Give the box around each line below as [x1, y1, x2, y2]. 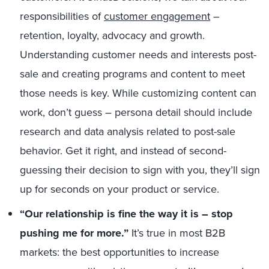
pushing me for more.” [20, 225, 131, 241]
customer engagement [104, 8, 210, 24]
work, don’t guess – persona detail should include [20, 104, 252, 120]
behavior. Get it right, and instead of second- [20, 143, 226, 159]
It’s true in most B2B [131, 225, 225, 241]
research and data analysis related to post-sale [20, 124, 235, 139]
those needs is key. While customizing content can [20, 85, 256, 101]
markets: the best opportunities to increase [20, 244, 219, 260]
